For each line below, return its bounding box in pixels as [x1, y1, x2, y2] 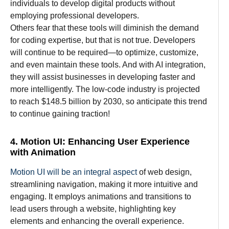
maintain [46, 60, 77, 69]
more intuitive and [133, 179, 198, 189]
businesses [65, 72, 106, 81]
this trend [172, 97, 207, 106]
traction [81, 109, 108, 118]
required [78, 48, 108, 57]
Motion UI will [10, 167, 61, 176]
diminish [123, 23, 154, 32]
